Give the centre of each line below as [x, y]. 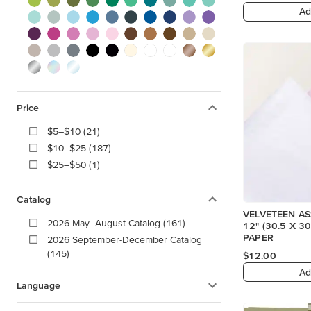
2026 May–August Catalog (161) [116, 222]
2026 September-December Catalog [125, 239]
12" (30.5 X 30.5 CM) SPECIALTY [253, 226]
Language [39, 285]
